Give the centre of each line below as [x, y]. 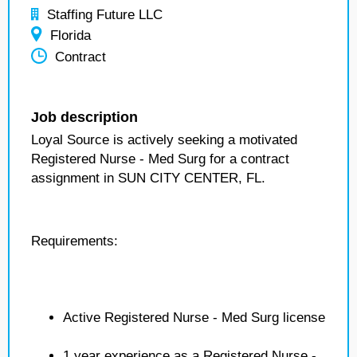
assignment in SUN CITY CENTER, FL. [148, 178]
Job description [84, 117]
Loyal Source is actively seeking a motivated [164, 140]
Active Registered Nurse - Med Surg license [194, 318]
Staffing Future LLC [105, 15]
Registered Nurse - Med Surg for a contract [160, 159]
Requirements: [75, 241]
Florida [71, 35]
